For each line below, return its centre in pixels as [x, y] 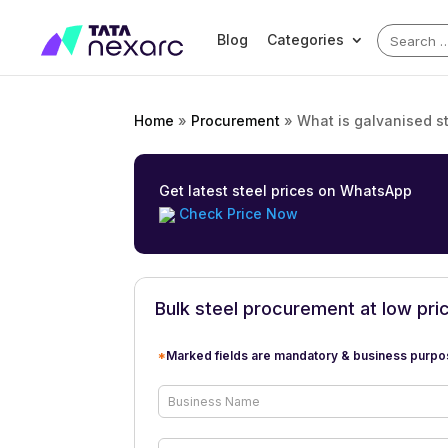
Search [412, 39]
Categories [305, 39]
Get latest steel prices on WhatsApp [286, 190]
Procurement [236, 120]
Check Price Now [237, 213]
